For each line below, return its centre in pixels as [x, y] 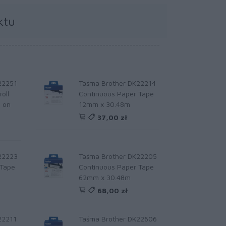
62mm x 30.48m [104, 177]
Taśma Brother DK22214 [117, 83]
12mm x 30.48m [104, 104]
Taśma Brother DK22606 [118, 219]
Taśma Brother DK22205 [118, 156]
